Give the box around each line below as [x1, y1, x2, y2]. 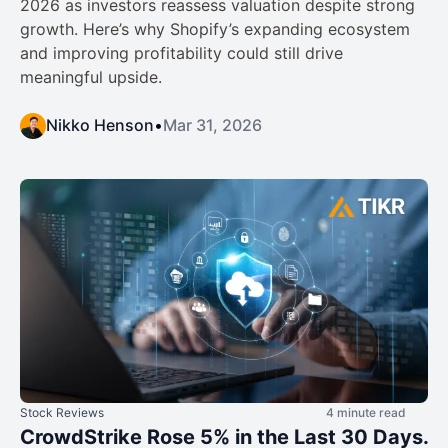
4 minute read [326, 405, 406, 421]
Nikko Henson [46, 114, 154, 135]
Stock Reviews [20, 405, 104, 421]
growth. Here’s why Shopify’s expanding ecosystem [20, 18, 410, 39]
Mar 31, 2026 [163, 114, 262, 135]
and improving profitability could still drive [20, 42, 343, 63]
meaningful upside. [20, 66, 162, 87]
